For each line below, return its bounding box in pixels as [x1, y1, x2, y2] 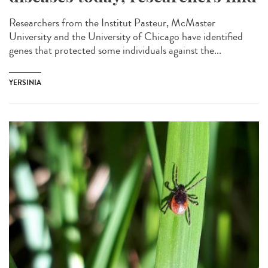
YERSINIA [9, 77, 41, 88]
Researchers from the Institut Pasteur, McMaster [9, 14, 215, 31]
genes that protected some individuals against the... [9, 42, 221, 58]
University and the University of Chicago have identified [9, 28, 243, 44]
